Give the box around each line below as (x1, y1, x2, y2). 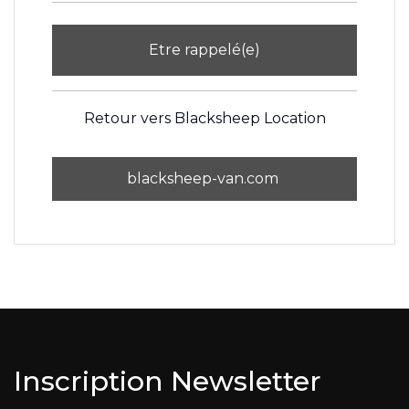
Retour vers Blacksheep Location (83, 109, 326, 127)
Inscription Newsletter (14, 363, 321, 398)
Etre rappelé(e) (149, 40, 260, 58)
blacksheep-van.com (127, 169, 282, 187)
